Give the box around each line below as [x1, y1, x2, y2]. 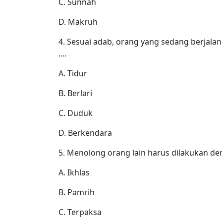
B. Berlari [58, 87, 92, 99]
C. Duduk [58, 107, 93, 118]
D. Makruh [58, 16, 98, 27]
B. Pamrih [58, 186, 95, 198]
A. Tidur [58, 67, 87, 79]
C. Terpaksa [58, 206, 102, 218]
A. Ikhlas [58, 166, 90, 178]
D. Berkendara [58, 127, 112, 138]
